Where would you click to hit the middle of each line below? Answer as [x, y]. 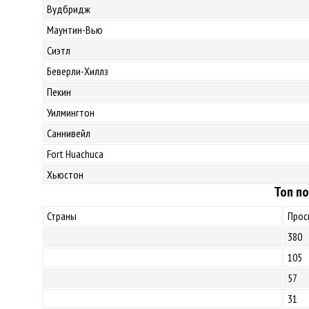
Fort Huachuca [75, 154]
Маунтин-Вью [75, 30]
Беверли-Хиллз [78, 71]
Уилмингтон [71, 112]
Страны [62, 216]
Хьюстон [65, 175]
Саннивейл [69, 133]
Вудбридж [69, 9]
